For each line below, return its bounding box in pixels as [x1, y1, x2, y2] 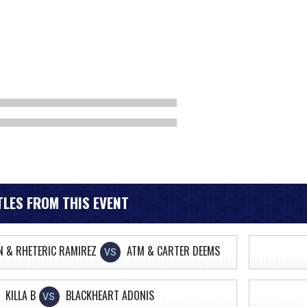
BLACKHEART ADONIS [65, 287, 154, 304]
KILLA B [5, 287, 36, 304]
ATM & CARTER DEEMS [127, 243, 221, 260]
